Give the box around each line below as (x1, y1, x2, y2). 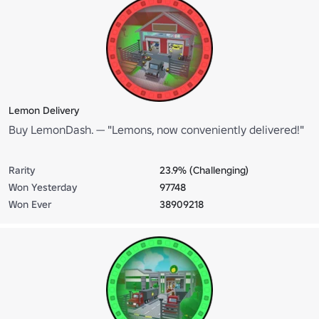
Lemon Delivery (9, 103, 79, 117)
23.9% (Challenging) (159, 163, 249, 177)
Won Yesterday (9, 180, 77, 194)
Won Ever (9, 197, 51, 211)
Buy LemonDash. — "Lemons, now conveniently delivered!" (9, 122, 304, 137)
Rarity (9, 163, 35, 177)
